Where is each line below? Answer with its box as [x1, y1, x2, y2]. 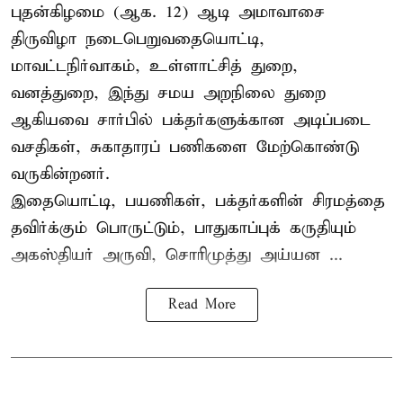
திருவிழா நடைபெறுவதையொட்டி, [11, 28, 264, 49]
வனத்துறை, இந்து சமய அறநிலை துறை [11, 82, 326, 103]
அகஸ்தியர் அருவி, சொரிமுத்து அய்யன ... [11, 244, 343, 265]
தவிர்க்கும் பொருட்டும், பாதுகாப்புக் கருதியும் [11, 217, 356, 238]
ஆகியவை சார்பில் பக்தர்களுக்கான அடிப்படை [11, 109, 371, 130]
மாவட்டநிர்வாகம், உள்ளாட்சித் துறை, [11, 55, 298, 76]
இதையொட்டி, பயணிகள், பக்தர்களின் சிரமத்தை [11, 190, 385, 211]
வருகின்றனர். [11, 163, 110, 184]
